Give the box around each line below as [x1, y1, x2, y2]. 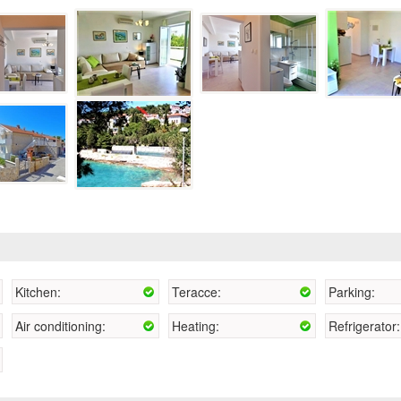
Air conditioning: [15, 316, 106, 335]
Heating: [172, 316, 219, 335]
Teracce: [172, 282, 221, 301]
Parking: [328, 282, 375, 301]
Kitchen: [15, 282, 61, 301]
